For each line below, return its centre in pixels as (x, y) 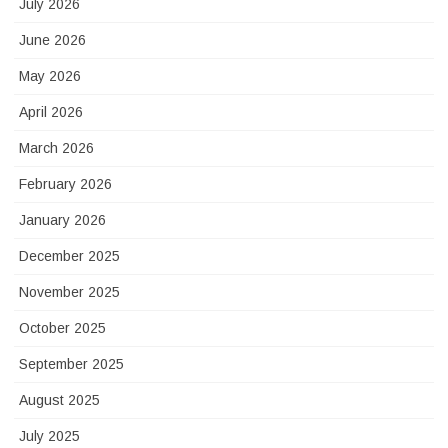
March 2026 (56, 148)
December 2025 (69, 256)
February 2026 (65, 184)
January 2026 (62, 220)
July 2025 (49, 436)
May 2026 (50, 76)
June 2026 (52, 40)
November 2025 (69, 292)
